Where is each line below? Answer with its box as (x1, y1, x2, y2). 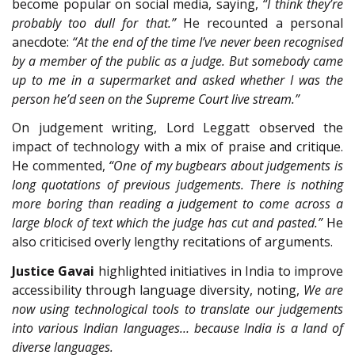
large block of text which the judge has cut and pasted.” (12, 214, 323, 232)
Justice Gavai (12, 261, 95, 280)
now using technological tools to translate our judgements (12, 300, 343, 318)
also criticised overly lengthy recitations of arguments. (12, 233, 333, 251)
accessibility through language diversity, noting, (12, 281, 303, 299)
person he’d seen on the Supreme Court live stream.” (12, 90, 300, 108)
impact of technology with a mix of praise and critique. (12, 138, 343, 156)
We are (303, 281, 343, 299)
